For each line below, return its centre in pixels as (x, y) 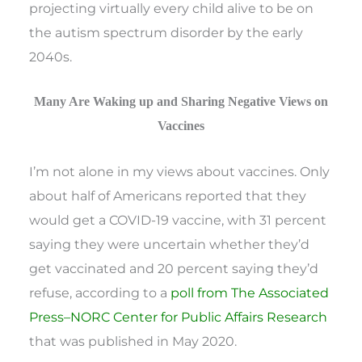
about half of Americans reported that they (168, 196)
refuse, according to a (100, 293)
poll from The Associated (250, 293)
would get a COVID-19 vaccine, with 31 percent (178, 220)
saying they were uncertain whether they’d (170, 244)
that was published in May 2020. (133, 341)
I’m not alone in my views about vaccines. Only (180, 172)
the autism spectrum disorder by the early (166, 32)
